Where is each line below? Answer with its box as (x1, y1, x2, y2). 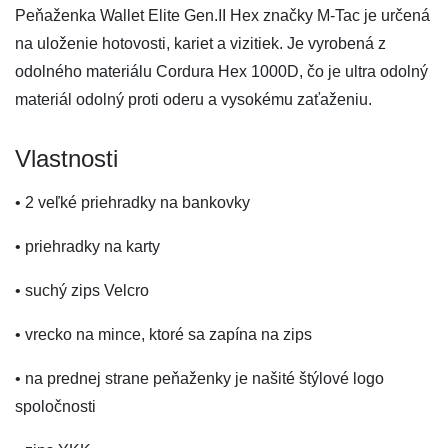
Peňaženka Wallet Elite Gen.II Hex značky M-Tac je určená (15, 7, 430, 24)
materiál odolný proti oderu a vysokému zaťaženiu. (15, 91, 372, 108)
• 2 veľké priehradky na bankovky (15, 194, 250, 211)
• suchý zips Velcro (15, 282, 149, 299)
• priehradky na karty (15, 238, 160, 255)
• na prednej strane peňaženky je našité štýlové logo (15, 370, 384, 387)
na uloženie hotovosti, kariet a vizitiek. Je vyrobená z (15, 35, 386, 52)
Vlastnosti (15, 145, 118, 172)
